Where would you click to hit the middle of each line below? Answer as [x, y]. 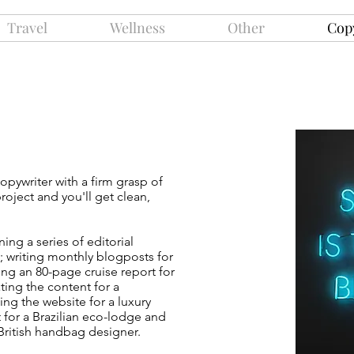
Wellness [137, 28]
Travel [27, 28]
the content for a [73, 286]
